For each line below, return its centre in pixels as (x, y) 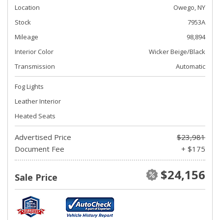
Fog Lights (29, 86)
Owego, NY (189, 7)
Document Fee (40, 149)
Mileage (27, 37)
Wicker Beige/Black (177, 52)
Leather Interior (38, 101)
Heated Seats (35, 116)
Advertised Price (43, 137)
